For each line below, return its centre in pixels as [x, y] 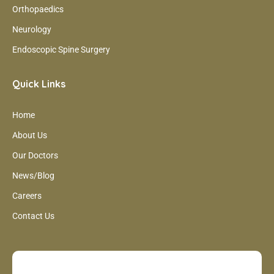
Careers [27, 195]
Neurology [32, 29]
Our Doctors [35, 155]
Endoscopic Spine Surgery [61, 49]
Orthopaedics [38, 9]
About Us [30, 135]
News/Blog [33, 175]
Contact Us [33, 216]
